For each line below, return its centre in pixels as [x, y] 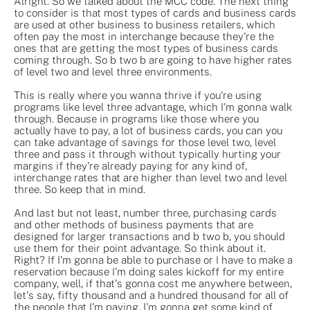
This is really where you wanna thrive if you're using [138, 95]
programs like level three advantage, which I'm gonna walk [153, 107]
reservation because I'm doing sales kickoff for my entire [149, 271]
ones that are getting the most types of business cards [146, 48]
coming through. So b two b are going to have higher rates [153, 60]
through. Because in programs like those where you [136, 118]
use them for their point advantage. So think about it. [140, 248]
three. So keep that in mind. [80, 189]
